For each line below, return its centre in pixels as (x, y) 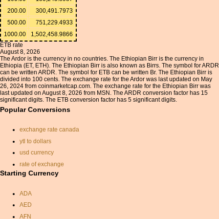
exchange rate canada (49, 130)
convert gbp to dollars (48, 210)
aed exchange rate (44, 187)
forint (26, 199)
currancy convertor (44, 176)
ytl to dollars (35, 141)
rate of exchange (42, 164)
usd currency (37, 153)
